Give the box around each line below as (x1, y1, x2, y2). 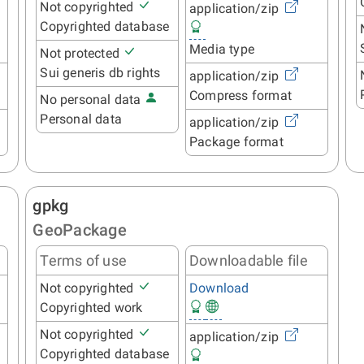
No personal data (40, 92, 145, 107)
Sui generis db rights (40, 65, 161, 80)
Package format (188, 134, 284, 150)
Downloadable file (188, 252, 308, 270)
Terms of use (40, 252, 128, 270)
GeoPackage (32, 220, 127, 240)
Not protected (40, 45, 123, 61)
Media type (188, 41, 254, 58)
